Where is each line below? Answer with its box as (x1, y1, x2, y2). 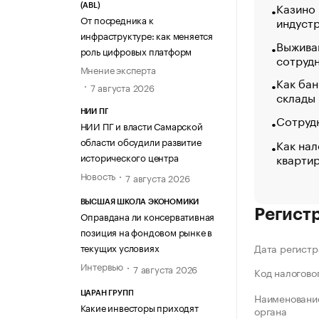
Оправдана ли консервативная (80, 209, 215, 224)
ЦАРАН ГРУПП (80, 288, 134, 297)
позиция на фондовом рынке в (80, 224, 213, 239)
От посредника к (80, 11, 154, 26)
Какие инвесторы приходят (80, 299, 199, 314)
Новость (80, 168, 116, 183)
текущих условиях (80, 240, 159, 255)
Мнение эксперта (80, 61, 156, 76)
